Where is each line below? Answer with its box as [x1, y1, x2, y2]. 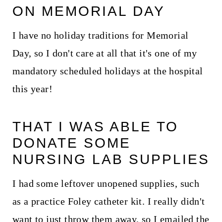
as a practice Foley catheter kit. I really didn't [12, 195, 205, 207]
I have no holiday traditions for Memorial [12, 29, 189, 41]
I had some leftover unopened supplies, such [12, 177, 200, 189]
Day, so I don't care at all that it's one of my [12, 47, 197, 58]
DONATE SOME [12, 135, 131, 151]
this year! [12, 83, 53, 94]
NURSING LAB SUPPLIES [12, 151, 210, 167]
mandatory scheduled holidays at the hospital [12, 65, 203, 76]
